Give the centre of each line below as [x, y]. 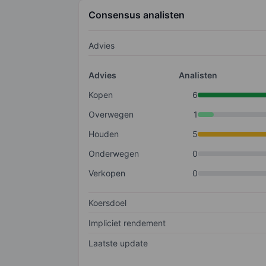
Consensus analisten [137, 15]
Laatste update [118, 243]
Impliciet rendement [127, 223]
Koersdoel [107, 203]
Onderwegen [114, 154]
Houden [104, 134]
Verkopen [107, 173]
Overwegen [111, 115]
